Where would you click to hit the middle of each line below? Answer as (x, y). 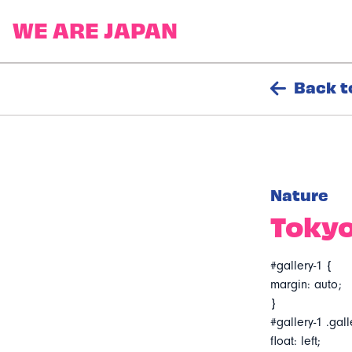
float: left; (295, 341)
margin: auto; (306, 284)
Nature (299, 194)
